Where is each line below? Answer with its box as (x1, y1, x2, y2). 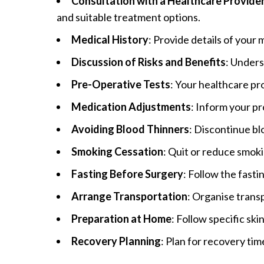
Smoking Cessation (71, 144, 163, 158)
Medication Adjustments (71, 100, 191, 113)
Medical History (71, 32, 148, 46)
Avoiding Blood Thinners (71, 122, 189, 136)
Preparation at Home (71, 212, 171, 225)
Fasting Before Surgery (71, 167, 183, 180)
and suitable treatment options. (57, 10, 200, 24)
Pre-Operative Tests (71, 77, 170, 91)
